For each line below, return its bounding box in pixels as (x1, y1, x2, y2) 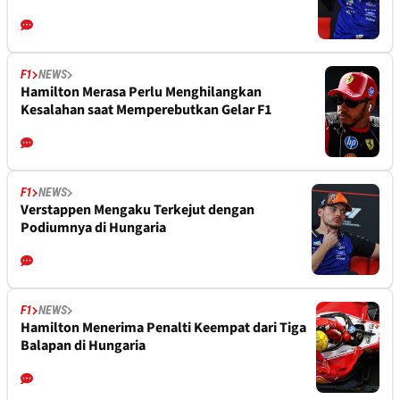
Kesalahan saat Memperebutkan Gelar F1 (21, 100, 271, 121)
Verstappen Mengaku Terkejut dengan (21, 200, 254, 221)
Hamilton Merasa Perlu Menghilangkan (21, 82, 262, 103)
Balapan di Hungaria (21, 336, 146, 356)
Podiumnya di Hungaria (21, 218, 166, 238)
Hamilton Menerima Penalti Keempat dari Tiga (21, 318, 306, 338)
